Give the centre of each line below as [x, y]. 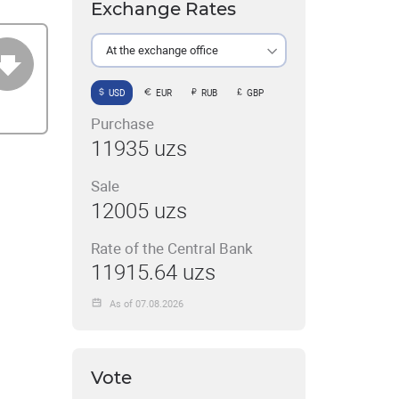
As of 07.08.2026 [146, 304]
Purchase [122, 124]
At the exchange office [162, 50]
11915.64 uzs [153, 273]
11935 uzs [138, 148]
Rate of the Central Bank [171, 249]
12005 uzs [138, 211]
